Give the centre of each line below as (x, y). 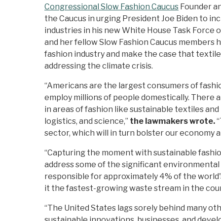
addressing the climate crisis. (99, 66)
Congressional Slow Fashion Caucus (111, 7)
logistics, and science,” (87, 121)
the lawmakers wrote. (173, 121)
